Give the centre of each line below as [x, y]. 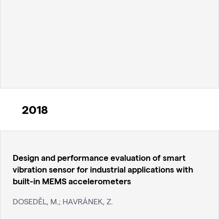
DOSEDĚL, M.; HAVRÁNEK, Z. [63, 201]
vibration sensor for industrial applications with [103, 169]
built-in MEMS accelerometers [72, 181]
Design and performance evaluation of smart [99, 157]
